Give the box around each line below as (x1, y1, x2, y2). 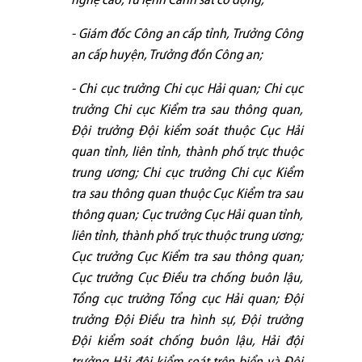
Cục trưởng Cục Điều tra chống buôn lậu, (71, 271, 303, 285)
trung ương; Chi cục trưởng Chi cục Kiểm (71, 166, 303, 180)
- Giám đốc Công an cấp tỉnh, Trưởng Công (71, 27, 303, 41)
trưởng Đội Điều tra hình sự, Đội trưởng (71, 313, 303, 327)
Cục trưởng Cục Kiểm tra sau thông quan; (71, 250, 303, 264)
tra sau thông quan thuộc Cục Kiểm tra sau (71, 187, 303, 201)
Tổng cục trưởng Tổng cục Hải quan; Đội (71, 292, 303, 306)
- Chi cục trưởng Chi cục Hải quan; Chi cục (71, 82, 303, 96)
